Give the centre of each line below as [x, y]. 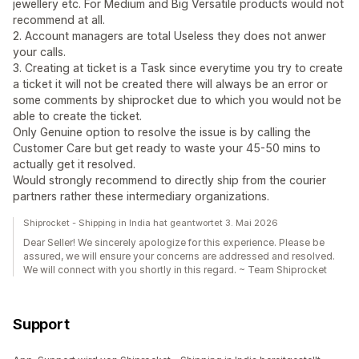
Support [41, 325]
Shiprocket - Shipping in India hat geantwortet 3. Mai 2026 [151, 223]
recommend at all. [59, 20]
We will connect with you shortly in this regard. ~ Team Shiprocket [175, 270]
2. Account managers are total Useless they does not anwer [169, 36]
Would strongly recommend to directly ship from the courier [169, 180]
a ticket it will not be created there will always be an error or [170, 84]
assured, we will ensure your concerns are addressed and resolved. [179, 256]
